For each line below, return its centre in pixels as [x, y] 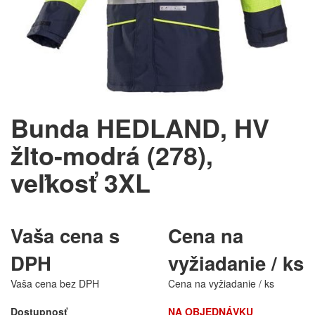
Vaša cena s [65, 235]
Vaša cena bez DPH [55, 283]
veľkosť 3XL [81, 182]
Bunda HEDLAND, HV [140, 127]
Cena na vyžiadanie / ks [221, 283]
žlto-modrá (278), [112, 155]
